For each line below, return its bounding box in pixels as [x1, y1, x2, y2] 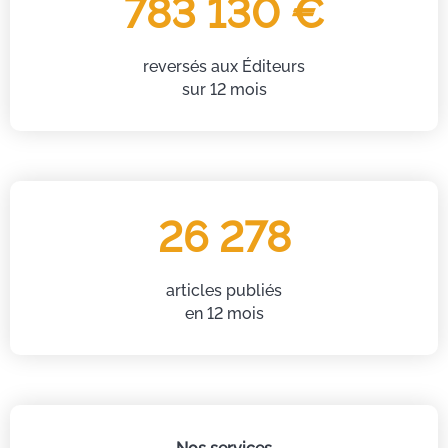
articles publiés [166, 281, 282, 301]
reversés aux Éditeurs [143, 57, 305, 77]
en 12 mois [184, 304, 264, 324]
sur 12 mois [181, 80, 267, 100]
